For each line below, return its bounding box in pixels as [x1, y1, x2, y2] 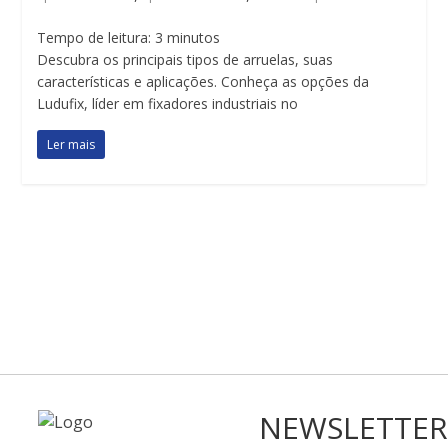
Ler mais [47, 136, 96, 153]
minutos [167, 28, 221, 47]
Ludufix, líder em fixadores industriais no [37, 94, 299, 113]
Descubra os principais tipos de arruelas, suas [37, 50, 334, 69]
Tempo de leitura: [37, 28, 152, 47]
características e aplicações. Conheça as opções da [37, 72, 370, 91]
